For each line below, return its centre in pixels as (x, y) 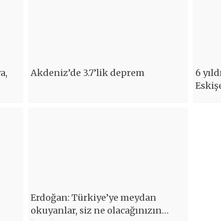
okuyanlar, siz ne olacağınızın (96, 211)
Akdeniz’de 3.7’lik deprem (88, 73)
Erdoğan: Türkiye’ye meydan (94, 198)
